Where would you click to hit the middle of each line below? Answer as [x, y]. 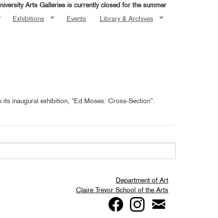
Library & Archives [126, 18]
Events [76, 18]
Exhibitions [28, 18]
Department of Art [142, 180]
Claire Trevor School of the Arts [122, 190]
